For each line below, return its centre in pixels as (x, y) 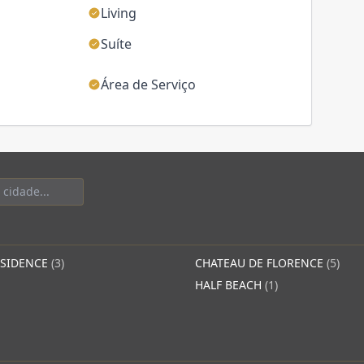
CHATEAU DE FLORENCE (261, 263)
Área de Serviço (148, 84)
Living (118, 13)
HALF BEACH (230, 285)
